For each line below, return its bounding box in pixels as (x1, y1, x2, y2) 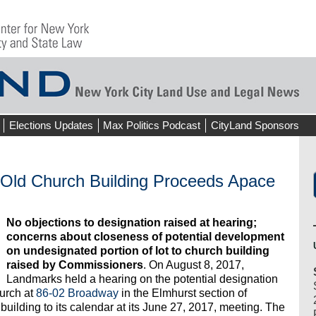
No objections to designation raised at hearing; (6, 217, 257, 229)
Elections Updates (8, 119, 93, 131)
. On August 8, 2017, (143, 259, 244, 272)
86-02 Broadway (36, 287, 119, 300)
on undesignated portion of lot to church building (6, 245, 269, 257)
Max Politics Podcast (103, 119, 201, 131)
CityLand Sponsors (210, 119, 299, 131)
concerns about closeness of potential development (6, 231, 284, 243)
